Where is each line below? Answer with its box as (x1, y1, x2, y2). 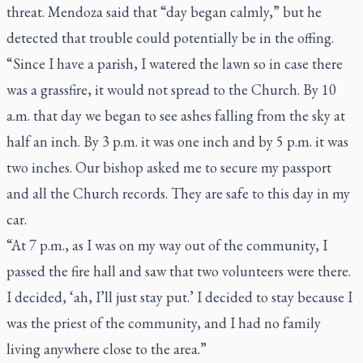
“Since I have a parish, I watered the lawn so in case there (6, 54, 343, 73)
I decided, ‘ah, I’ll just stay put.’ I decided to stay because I (6, 288, 352, 306)
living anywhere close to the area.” (6, 340, 207, 358)
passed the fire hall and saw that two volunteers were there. (6, 262, 351, 280)
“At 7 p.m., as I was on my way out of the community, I (6, 236, 327, 254)
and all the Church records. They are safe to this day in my (6, 184, 350, 203)
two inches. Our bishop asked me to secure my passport (6, 158, 331, 177)
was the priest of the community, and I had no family (6, 314, 321, 332)
